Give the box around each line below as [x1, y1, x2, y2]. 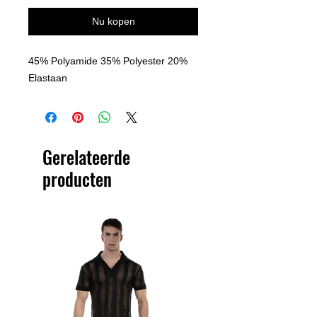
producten [42, 165, 112, 192]
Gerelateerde [42, 143, 130, 170]
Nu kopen [91, 15, 135, 27]
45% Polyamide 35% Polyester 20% [28, 54, 188, 67]
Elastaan [28, 71, 67, 83]
